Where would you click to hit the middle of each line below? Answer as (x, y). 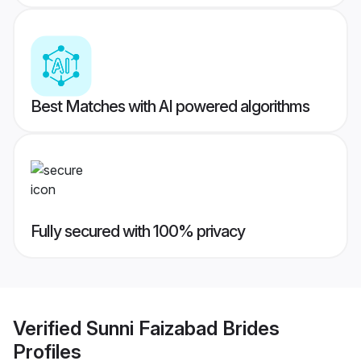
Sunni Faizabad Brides (183, 328)
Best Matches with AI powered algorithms (170, 107)
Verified (50, 328)
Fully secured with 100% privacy (138, 232)
